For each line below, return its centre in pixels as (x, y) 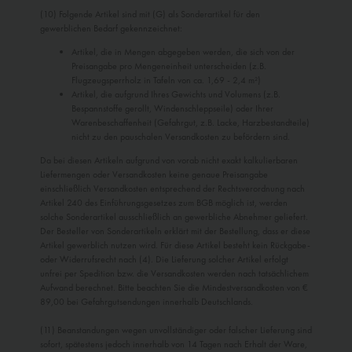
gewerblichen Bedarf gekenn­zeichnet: (111, 29)
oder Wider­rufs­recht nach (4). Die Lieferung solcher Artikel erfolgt (164, 260)
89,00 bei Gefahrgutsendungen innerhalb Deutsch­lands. (147, 302)
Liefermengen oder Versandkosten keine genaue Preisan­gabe (154, 175)
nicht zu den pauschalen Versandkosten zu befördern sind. (181, 137)
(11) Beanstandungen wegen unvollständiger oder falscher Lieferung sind (176, 330)
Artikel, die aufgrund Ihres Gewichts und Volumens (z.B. (176, 95)
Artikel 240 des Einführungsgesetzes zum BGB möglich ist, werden (164, 203)
